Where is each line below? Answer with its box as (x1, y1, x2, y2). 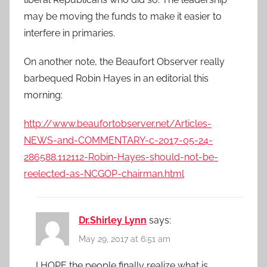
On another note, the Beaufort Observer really (24, 56, 225, 68)
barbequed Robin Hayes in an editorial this (24, 73, 209, 85)
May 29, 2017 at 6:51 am (79, 234, 170, 244)
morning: (24, 89, 63, 101)
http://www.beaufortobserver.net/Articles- (24, 118, 212, 130)
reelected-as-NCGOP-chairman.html (24, 168, 184, 180)
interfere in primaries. (24, 27, 115, 39)
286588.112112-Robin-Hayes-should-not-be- (24, 151, 218, 163)
